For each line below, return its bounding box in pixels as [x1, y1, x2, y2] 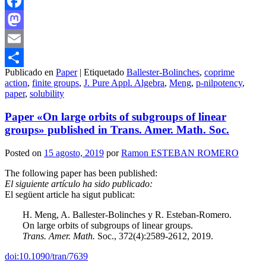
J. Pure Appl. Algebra [84, 78, 164, 88]
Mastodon [5, 33, 42, 44]
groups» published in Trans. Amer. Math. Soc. [5, 123, 229, 136]
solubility [30, 88, 64, 99]
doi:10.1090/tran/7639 [5, 251, 88, 261]
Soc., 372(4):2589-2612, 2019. [95, 230, 213, 241]
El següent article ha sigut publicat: [5, 189, 135, 199]
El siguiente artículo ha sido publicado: [5, 178, 153, 189]
